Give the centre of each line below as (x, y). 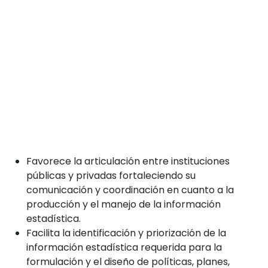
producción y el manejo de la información (124, 204)
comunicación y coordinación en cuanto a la (130, 190)
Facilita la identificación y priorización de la (126, 233)
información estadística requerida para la (124, 247)
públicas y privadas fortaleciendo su (111, 175)
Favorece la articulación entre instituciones (128, 161)
